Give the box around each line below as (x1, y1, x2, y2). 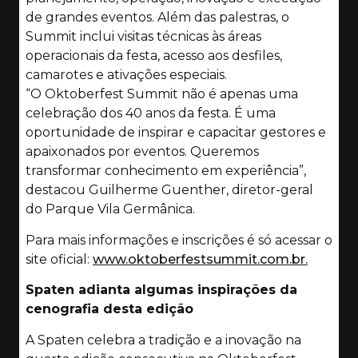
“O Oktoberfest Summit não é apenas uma (26, 86, 298, 102)
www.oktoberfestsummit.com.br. (93, 251, 308, 267)
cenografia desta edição (26, 301, 193, 317)
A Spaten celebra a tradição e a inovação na (26, 332, 301, 348)
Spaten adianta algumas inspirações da (26, 282, 297, 298)
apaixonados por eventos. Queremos (26, 144, 259, 160)
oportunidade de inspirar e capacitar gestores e (26, 125, 326, 141)
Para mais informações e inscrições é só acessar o (26, 232, 332, 248)
